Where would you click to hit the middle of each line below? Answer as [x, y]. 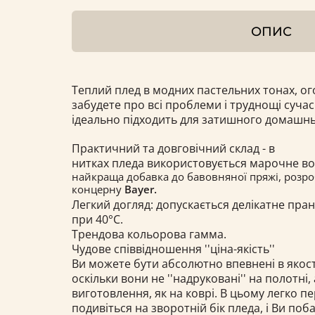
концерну [98, 189]
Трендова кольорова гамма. [149, 234]
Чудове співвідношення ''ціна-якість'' [173, 249]
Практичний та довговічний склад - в [173, 148]
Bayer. [141, 189]
